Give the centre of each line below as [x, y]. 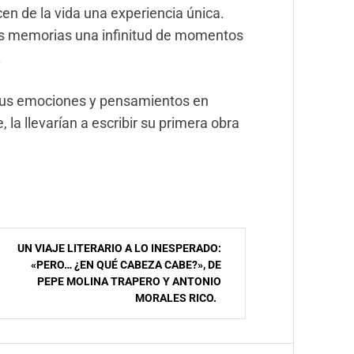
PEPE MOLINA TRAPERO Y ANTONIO [129, 282]
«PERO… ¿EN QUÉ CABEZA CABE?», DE [126, 265]
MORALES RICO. [178, 298]
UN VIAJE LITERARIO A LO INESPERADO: [119, 249]
